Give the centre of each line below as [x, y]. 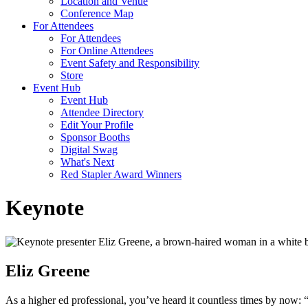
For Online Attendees [107, 51]
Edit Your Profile [97, 125]
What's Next [87, 162]
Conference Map [97, 13]
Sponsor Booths [95, 137]
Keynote [45, 208]
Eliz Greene [48, 271]
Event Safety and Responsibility [130, 63]
